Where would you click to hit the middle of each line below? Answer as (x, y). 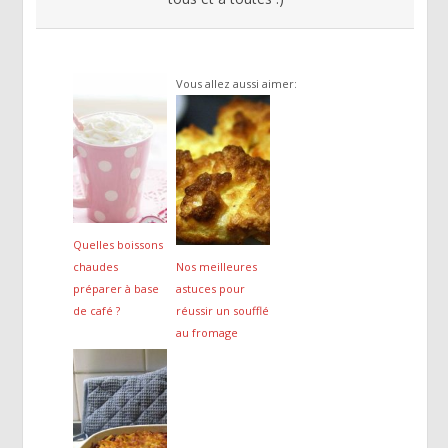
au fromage (207, 332)
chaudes (96, 266)
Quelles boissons (118, 244)
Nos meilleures (217, 266)
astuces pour (211, 288)
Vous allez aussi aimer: (237, 83)
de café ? (97, 310)
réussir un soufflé (223, 310)
